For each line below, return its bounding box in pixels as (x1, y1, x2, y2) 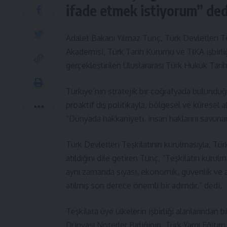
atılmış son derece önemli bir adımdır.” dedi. (66, 180, 222, 191)
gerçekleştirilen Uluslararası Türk (66, 60, 184, 70)
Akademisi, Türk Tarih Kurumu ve (66, 47, 187, 57)
